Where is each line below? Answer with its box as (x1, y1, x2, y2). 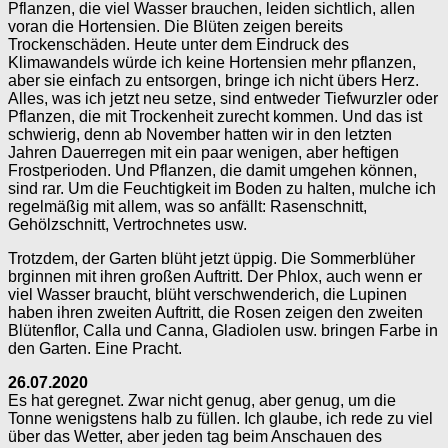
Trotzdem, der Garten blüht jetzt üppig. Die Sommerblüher (8, 249, 415, 267)
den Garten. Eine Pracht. (8, 339, 182, 357)
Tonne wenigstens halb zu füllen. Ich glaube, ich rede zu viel (8, 409, 433, 427)
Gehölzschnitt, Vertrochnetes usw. (8, 215, 247, 233)
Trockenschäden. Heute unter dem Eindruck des (8, 35, 349, 53)
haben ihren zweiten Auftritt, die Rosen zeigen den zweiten (8, 303, 423, 321)
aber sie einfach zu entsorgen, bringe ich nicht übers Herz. (8, 71, 419, 89)
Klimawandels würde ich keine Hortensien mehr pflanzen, (8, 53, 416, 71)
